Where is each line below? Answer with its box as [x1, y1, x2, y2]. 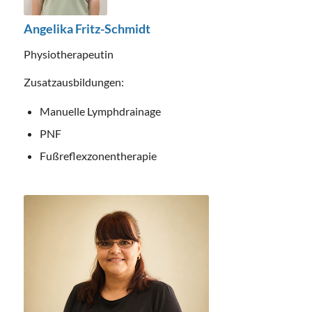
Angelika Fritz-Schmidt [23, 21, 150, 37]
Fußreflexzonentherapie [39, 149, 157, 163]
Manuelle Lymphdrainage [39, 104, 161, 118]
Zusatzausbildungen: [23, 75, 124, 88]
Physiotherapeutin [23, 47, 114, 61]
